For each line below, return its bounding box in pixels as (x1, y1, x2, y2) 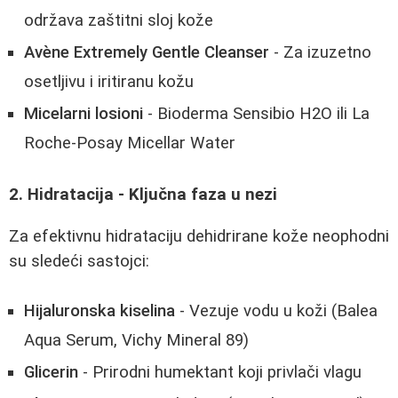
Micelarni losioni (24, 104, 143, 124)
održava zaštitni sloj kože (24, 11, 213, 31)
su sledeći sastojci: (9, 251, 149, 271)
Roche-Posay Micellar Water (24, 133, 235, 154)
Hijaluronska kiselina (24, 301, 175, 322)
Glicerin (24, 362, 78, 383)
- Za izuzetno (269, 43, 371, 63)
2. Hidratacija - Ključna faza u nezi (9, 184, 277, 204)
